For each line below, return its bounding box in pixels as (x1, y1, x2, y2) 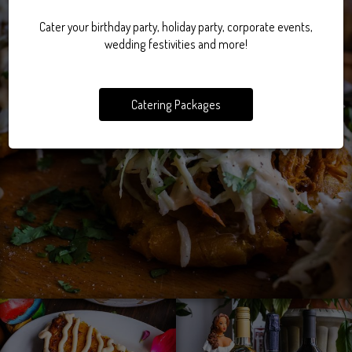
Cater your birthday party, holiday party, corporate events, (39, 18, 313, 35)
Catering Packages (131, 96, 221, 112)
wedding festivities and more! (104, 35, 247, 52)
